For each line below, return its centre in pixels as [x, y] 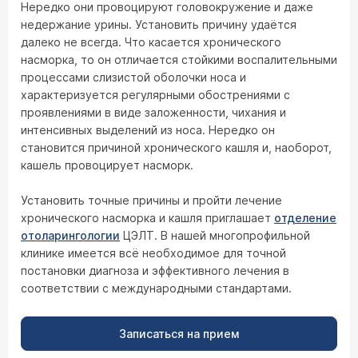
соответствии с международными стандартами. [156, 288]
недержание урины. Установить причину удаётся [159, 24]
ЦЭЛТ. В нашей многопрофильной [215, 235]
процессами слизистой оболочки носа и [133, 77]
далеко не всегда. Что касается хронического [151, 42]
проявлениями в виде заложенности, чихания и [153, 112]
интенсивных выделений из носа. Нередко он [148, 130]
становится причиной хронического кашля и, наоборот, [176, 147]
